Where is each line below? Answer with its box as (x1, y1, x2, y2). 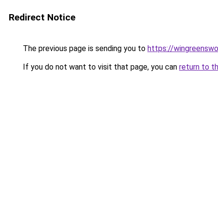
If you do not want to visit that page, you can (21, 62, 179, 72)
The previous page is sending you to (21, 44, 147, 53)
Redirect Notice (9, 12, 75, 23)
